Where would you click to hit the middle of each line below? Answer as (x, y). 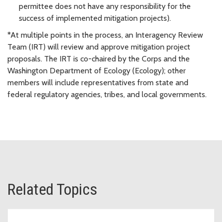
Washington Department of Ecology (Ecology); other (97, 70)
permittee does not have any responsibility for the (105, 6)
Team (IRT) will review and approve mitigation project (99, 47)
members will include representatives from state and (98, 82)
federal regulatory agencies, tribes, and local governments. (107, 94)
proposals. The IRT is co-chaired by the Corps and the (99, 58)
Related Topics (52, 189)
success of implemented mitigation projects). (95, 18)
